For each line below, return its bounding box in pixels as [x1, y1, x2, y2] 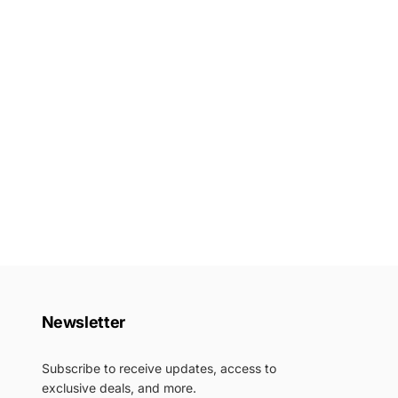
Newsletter [41, 313, 125, 331]
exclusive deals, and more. [41, 380, 196, 395]
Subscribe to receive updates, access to [41, 361, 276, 376]
